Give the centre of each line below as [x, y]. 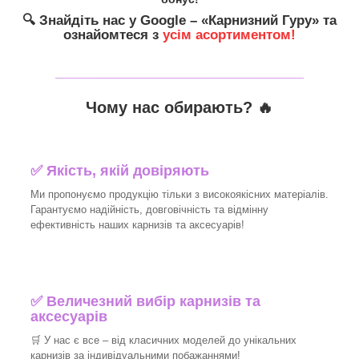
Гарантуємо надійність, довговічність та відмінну [149, 210]
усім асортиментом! [229, 35]
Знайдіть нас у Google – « [124, 20]
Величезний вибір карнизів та [153, 302]
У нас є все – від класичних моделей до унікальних [170, 341]
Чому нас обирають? [171, 107]
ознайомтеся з [113, 35]
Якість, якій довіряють [126, 171]
